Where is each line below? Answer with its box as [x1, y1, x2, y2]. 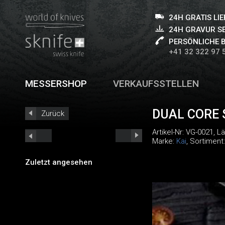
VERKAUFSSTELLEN [113, 78, 199, 89]
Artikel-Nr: [152, 128, 186, 137]
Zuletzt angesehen [25, 157, 92, 167]
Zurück [41, 109, 64, 118]
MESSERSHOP [25, 78, 87, 89]
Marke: [152, 137, 176, 146]
